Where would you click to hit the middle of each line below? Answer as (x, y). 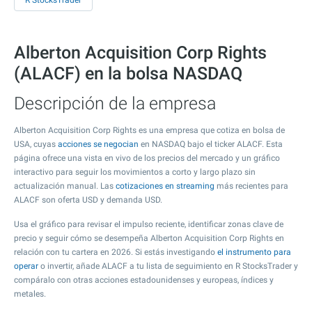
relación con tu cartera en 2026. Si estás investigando (116, 252)
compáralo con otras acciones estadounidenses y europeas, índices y (144, 280)
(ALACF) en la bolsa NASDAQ (128, 73)
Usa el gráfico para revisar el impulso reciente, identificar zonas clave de (149, 224)
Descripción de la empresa (115, 103)
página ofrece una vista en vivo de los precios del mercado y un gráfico (147, 158)
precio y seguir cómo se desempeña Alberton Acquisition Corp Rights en (149, 238)
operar (26, 266)
